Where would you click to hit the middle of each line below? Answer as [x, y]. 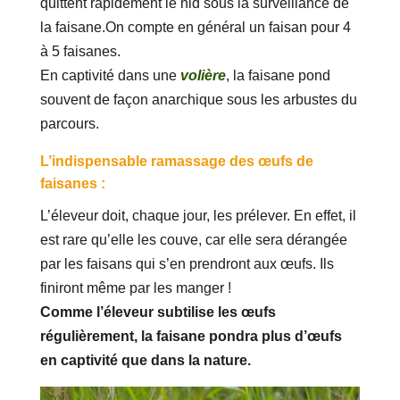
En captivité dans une [110, 76]
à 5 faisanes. [80, 52]
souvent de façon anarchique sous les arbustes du [198, 100]
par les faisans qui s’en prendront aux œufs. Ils [187, 264]
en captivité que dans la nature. [145, 361]
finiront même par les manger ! [135, 288]
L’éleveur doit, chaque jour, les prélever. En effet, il [198, 216]
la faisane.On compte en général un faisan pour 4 [195, 28]
